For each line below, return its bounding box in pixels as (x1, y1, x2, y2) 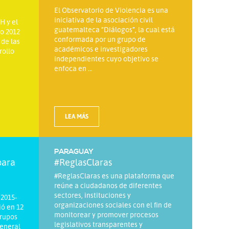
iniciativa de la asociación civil (54, 15, 153, 24)
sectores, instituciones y (54, 190, 131, 199)
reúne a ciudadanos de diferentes (54, 180, 162, 190)
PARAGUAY (54, 147, 94, 156)
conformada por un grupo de (54, 34, 146, 43)
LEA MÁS (65, 112, 88, 120)
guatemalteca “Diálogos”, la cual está (54, 25, 175, 34)
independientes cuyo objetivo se (54, 54, 158, 63)
